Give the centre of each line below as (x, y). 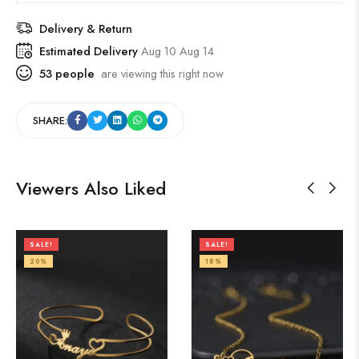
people (73, 73)
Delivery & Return (86, 28)
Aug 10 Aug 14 (177, 50)
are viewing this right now (159, 73)
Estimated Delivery (90, 50)
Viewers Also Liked (91, 188)
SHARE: (50, 120)
